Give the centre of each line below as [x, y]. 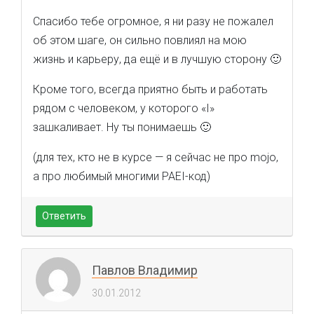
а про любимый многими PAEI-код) [122, 176]
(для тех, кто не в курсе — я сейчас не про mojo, [156, 157]
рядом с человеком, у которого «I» [124, 108]
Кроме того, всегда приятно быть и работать [150, 89]
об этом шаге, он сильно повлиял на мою [140, 40]
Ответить [64, 216]
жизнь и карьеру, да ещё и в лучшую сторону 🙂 [157, 59]
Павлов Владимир [145, 270]
